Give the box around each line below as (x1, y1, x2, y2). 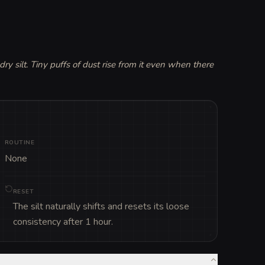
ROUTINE (4, 138, 35, 147)
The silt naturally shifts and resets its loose (12, 199, 189, 213)
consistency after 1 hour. (12, 215, 113, 228)
